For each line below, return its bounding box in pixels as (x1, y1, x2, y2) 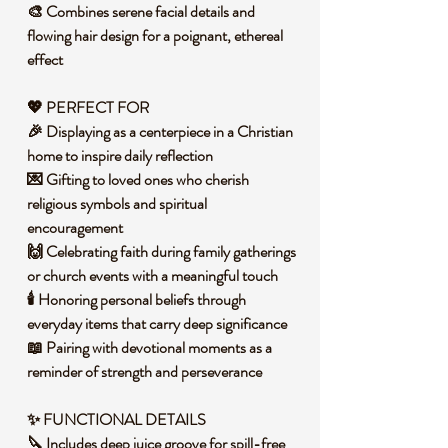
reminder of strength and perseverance (27, 360, 268, 383)
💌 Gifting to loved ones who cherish (27, 168, 249, 191)
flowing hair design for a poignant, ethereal (27, 24, 283, 47)
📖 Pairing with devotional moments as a (27, 336, 272, 359)
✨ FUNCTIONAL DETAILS (27, 408, 212, 431)
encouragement (27, 216, 129, 239)
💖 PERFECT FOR (27, 96, 155, 119)
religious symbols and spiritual (27, 192, 207, 215)
